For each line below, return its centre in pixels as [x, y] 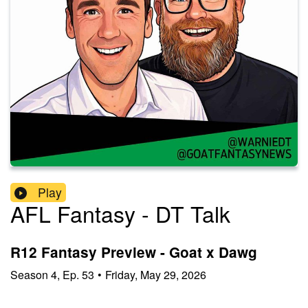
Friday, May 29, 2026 [156, 274]
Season [29, 274]
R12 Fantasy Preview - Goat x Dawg [134, 252]
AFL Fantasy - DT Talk [120, 213]
